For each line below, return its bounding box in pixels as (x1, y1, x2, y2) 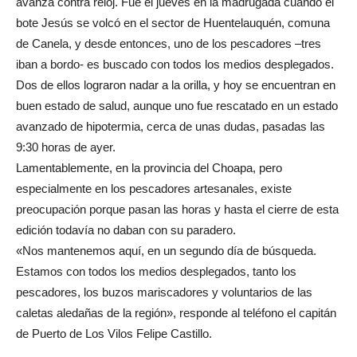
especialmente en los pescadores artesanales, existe (16, 182, 292, 195)
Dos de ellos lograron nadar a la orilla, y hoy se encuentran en (16, 78, 335, 92)
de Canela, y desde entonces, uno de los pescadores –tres (16, 37, 321, 50)
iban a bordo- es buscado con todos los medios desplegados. (16, 57, 334, 71)
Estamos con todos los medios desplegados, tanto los (16, 265, 296, 278)
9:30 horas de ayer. (16, 140, 116, 154)
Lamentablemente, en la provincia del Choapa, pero (16, 161, 282, 175)
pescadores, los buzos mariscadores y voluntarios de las (16, 285, 312, 299)
